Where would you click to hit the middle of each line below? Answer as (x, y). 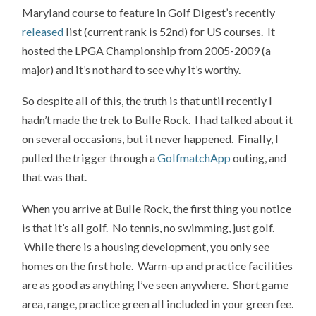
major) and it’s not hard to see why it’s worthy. (132, 69)
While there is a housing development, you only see (146, 247)
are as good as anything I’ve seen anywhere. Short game (156, 285)
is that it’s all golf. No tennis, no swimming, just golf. (148, 228)
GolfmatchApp (194, 158)
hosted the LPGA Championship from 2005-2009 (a (147, 50)
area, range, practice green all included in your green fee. (158, 304)
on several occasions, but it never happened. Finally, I (151, 139)
